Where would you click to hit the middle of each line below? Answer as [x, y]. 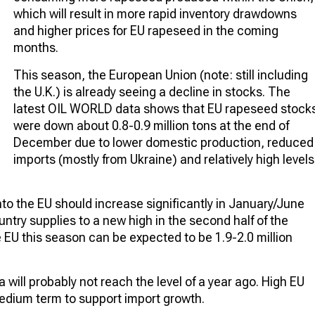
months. [36, 47]
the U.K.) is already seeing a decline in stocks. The [152, 91]
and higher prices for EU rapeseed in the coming [146, 30]
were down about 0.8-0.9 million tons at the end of [151, 125]
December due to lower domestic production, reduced [163, 142]
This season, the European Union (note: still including [161, 75]
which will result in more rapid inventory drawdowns [155, 13]
